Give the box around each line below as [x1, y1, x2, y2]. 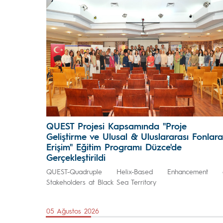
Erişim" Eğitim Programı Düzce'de [46, 141, 182, 152]
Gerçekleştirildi [46, 151, 106, 163]
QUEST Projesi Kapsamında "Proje [46, 120, 187, 131]
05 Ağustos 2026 [46, 206, 99, 215]
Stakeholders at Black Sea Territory [46, 177, 156, 186]
